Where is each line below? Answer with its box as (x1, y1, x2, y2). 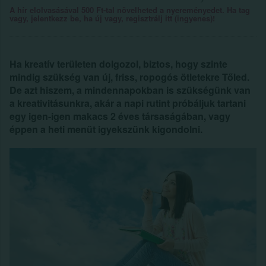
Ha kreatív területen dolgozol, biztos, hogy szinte (9, 57, 227, 71)
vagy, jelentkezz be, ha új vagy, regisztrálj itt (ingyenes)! (9, 12, 215, 24)
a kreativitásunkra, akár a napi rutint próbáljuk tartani (9, 96, 246, 110)
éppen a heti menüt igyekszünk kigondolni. (9, 122, 202, 136)
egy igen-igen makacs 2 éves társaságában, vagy (9, 109, 230, 123)
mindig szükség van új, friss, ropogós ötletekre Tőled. (9, 70, 249, 84)
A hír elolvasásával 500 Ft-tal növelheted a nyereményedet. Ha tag (9, 4, 250, 15)
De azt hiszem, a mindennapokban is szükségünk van (9, 83, 251, 97)
